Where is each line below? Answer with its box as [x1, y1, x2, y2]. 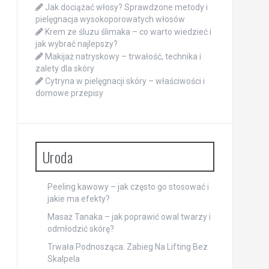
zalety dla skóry [35, 64, 94, 74]
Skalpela [47, 254, 80, 264]
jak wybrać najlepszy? [35, 39, 118, 49]
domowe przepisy [35, 88, 103, 98]
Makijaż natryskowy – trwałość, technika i [44, 52, 201, 62]
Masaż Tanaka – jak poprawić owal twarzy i [47, 212, 211, 222]
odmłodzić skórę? [47, 224, 114, 234]
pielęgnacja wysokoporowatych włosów [35, 14, 185, 25]
